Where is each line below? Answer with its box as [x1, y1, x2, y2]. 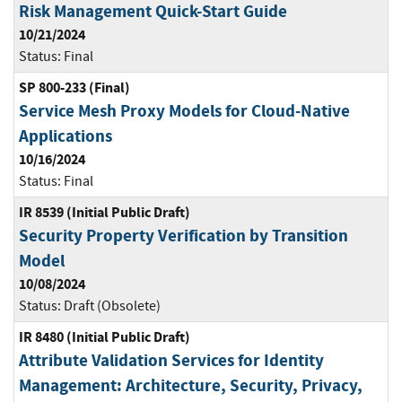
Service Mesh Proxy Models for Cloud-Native [19, 100, 350, 123]
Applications [19, 125, 112, 148]
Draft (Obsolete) [64, 297, 161, 316]
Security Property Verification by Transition [19, 224, 348, 248]
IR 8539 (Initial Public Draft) [19, 203, 190, 223]
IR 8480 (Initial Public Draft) [19, 328, 190, 347]
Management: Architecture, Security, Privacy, [19, 374, 363, 398]
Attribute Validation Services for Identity [19, 349, 324, 372]
